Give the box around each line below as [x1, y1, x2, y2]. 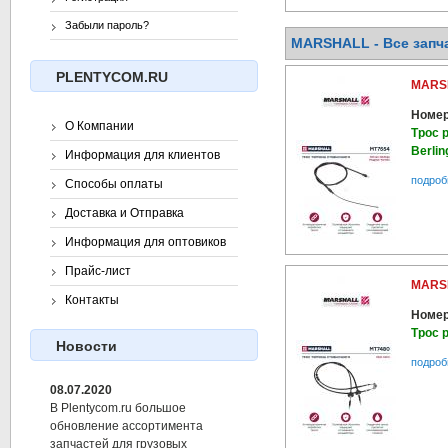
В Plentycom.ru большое [50, 401, 186, 416]
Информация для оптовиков [65, 235, 226, 250]
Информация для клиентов [65, 148, 220, 163]
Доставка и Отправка [65, 206, 184, 221]
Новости [56, 338, 117, 355]
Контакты [65, 293, 119, 308]
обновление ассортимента [50, 419, 203, 434]
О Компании [65, 119, 134, 134]
